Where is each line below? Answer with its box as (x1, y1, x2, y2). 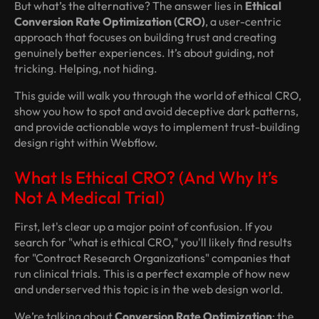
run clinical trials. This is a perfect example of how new (14, 266, 290, 281)
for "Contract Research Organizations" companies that (14, 251, 291, 266)
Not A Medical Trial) (14, 187, 164, 209)
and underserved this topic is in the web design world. (14, 282, 283, 297)
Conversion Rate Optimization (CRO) (14, 14, 205, 29)
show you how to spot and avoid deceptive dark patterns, (14, 104, 298, 119)
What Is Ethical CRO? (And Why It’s (14, 167, 278, 189)
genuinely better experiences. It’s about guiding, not (14, 46, 274, 61)
